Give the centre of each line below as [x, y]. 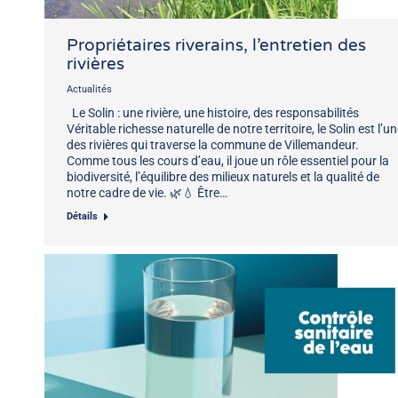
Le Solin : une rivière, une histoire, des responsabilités [213, 112]
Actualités [89, 89]
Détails [82, 216]
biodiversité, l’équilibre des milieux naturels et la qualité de [223, 176]
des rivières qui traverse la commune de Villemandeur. [213, 144]
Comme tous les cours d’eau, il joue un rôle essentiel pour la [228, 160]
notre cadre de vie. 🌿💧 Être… [147, 192]
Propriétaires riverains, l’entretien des [216, 45]
